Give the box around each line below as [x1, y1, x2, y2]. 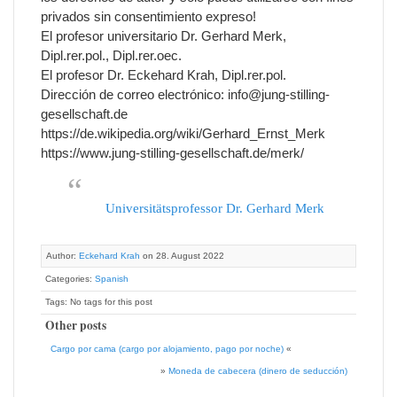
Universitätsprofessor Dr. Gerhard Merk [105, 201, 324, 215]
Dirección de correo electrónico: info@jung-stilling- [41, 87, 330, 102]
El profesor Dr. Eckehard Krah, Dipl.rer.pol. [41, 67, 286, 82]
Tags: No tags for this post [45, 297, 152, 307]
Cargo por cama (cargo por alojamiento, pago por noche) [51, 344, 284, 354]
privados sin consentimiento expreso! [41, 9, 256, 24]
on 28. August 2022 [140, 251, 224, 261]
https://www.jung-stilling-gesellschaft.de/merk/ [41, 145, 304, 160]
